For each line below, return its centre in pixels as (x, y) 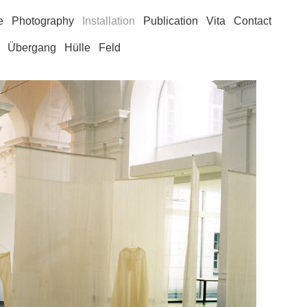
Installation (109, 21)
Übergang (32, 47)
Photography (43, 21)
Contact (253, 21)
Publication (171, 21)
